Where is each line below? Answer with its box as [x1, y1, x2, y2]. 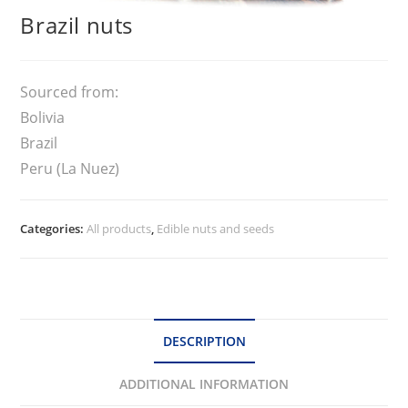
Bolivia [20, 107, 66, 127]
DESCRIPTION [162, 331, 246, 350]
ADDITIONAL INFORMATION [119, 374, 289, 393]
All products [87, 219, 152, 237]
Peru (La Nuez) [20, 158, 120, 178]
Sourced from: [20, 81, 119, 102]
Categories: [20, 219, 87, 237]
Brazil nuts [20, 9, 134, 40]
